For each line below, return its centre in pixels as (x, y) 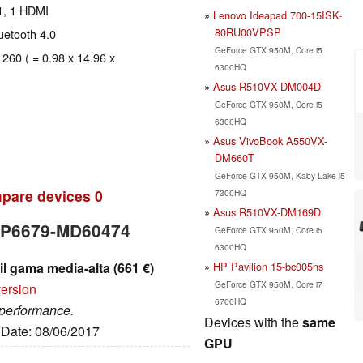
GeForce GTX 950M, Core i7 (268, 284)
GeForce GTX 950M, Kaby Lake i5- (281, 175)
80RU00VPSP (248, 32)
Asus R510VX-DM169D (267, 211)
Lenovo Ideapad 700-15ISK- (278, 15)
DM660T (234, 157)
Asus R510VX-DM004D (267, 86)
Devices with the (253, 322)
